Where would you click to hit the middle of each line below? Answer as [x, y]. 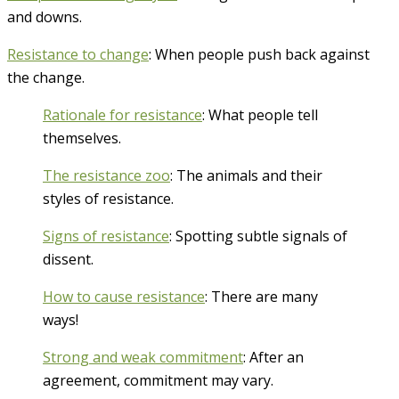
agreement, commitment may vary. [158, 380]
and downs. [45, 16]
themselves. [82, 138]
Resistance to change [78, 54]
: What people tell [260, 114]
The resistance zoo [106, 175]
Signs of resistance [106, 236]
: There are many [261, 296]
